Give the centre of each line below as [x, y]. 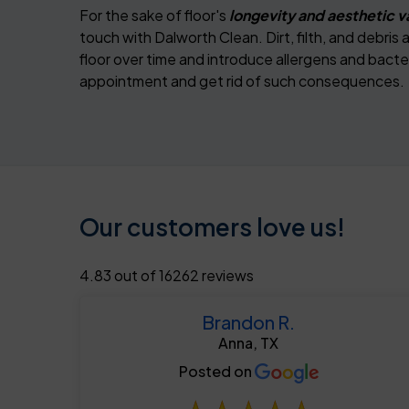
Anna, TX [248, 343]
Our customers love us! [212, 227]
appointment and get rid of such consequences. [242, 81]
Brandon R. [248, 322]
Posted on [216, 372]
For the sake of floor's [153, 16]
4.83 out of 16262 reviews [167, 276]
